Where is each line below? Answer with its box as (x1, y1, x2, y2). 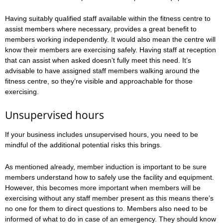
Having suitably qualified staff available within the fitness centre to (5, 14, 211, 23)
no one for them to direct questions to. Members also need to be (5, 204, 208, 213)
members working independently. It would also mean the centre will (5, 35, 216, 44)
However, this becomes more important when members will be (5, 183, 201, 192)
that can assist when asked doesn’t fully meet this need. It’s (5, 56, 191, 65)
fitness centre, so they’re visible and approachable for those (5, 77, 193, 86)
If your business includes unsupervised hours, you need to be (5, 130, 198, 138)
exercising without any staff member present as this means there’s (5, 194, 214, 202)
